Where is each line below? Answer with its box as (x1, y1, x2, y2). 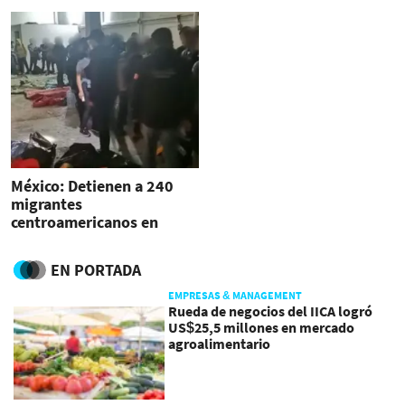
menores (11, 248, 72, 269)
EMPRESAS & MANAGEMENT (168, 287, 303, 302)
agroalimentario (168, 334, 271, 353)
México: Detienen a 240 (11, 175, 174, 197)
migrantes (11, 193, 82, 215)
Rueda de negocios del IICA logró (168, 301, 373, 320)
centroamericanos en (11, 212, 158, 233)
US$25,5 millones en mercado (168, 317, 355, 336)
